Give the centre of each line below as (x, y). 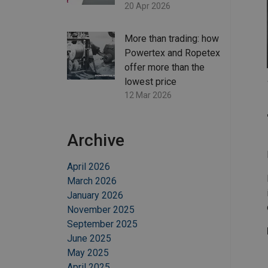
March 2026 (92, 181)
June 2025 (89, 239)
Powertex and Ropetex (172, 53)
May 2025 (88, 253)
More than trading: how (172, 39)
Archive (96, 141)
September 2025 (102, 224)
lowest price (150, 82)
